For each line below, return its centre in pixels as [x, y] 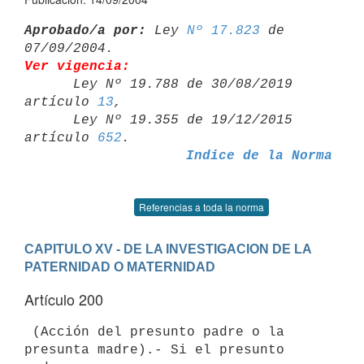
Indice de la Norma [259, 156]
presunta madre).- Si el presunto [154, 350]
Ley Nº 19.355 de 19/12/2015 [49, 120]
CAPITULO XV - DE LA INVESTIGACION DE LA [168, 249]
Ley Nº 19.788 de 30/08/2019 [49, 84]
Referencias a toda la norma [201, 207]
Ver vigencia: [77, 66]
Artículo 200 [64, 299]
